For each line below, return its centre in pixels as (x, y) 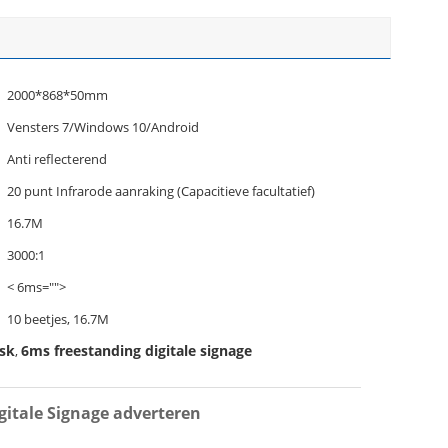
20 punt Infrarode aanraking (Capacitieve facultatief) (161, 191)
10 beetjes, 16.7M (58, 319)
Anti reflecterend (57, 159)
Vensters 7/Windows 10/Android (103, 127)
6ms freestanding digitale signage (136, 350)
